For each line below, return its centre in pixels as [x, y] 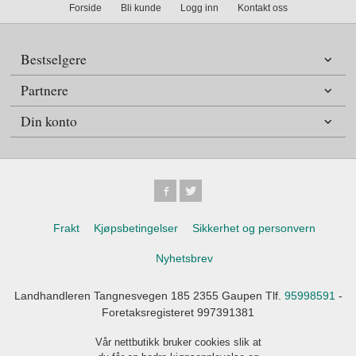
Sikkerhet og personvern [253, 228]
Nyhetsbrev [184, 259]
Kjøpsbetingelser [135, 228]
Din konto [49, 121]
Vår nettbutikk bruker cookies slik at [178, 342]
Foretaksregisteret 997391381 [178, 312]
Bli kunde [141, 8]
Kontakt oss [262, 8]
